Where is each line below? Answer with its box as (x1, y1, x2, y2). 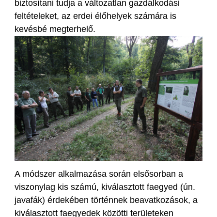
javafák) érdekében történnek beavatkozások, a (15, 195, 198, 205)
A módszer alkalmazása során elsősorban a (15, 169, 183, 179)
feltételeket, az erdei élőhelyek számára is (15, 11, 176, 21)
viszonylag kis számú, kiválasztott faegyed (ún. (15, 182, 195, 192)
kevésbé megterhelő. (15, 24, 95, 34)
